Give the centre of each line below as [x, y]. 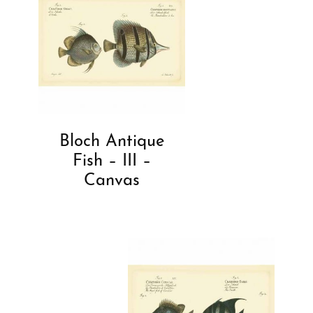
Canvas [112, 181]
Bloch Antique [112, 141]
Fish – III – [112, 161]
